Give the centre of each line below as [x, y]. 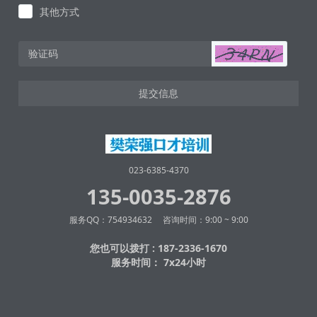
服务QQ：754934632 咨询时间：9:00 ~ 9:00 [158, 219]
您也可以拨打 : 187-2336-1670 [158, 248]
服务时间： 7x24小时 [158, 262]
